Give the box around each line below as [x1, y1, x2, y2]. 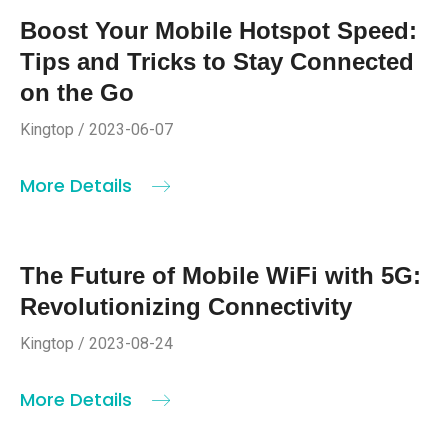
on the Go [20, 78, 134, 106]
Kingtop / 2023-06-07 [20, 119, 173, 139]
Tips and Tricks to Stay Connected [20, 47, 414, 75]
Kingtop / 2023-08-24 [20, 333, 173, 353]
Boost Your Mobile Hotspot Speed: [20, 16, 417, 44]
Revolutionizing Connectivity [20, 292, 352, 320]
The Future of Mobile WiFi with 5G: [20, 261, 421, 289]
